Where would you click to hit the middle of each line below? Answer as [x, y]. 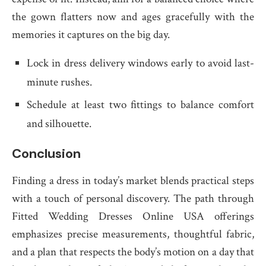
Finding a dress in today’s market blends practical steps [133, 181]
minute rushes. [59, 82]
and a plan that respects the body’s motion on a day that [133, 252]
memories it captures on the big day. [91, 35]
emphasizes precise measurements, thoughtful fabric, [133, 234]
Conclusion [46, 153]
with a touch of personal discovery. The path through [133, 199]
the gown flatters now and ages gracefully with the [133, 17]
